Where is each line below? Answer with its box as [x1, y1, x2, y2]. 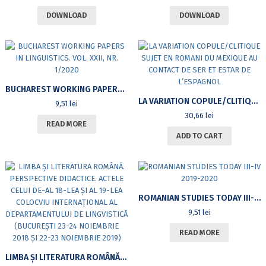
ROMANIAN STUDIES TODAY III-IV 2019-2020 [254, 193, 261, 204]
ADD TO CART [176, 131, 223, 141]
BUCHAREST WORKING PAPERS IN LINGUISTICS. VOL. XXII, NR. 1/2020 [117, 84, 124, 95]
